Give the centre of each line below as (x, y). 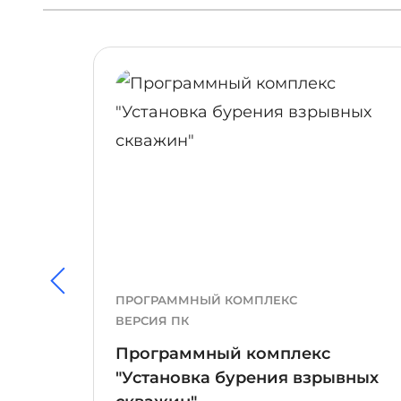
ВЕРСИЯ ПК (152, 320)
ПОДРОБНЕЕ (116, 69)
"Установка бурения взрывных (247, 377)
